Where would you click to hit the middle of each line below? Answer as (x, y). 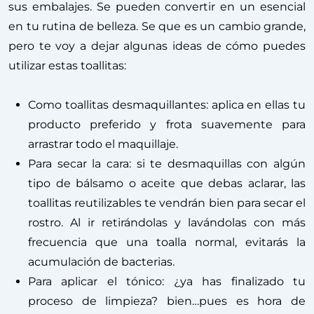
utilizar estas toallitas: (67, 65)
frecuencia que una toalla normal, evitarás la (167, 242)
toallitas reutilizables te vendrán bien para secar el (167, 203)
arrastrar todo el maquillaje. (103, 144)
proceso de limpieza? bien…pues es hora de (167, 301)
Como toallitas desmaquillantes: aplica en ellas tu (167, 104)
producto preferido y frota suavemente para (167, 124)
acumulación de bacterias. (101, 261)
